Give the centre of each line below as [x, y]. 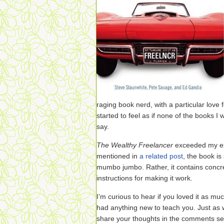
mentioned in [118, 156]
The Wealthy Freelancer [136, 145]
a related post [161, 156]
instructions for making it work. [144, 178]
